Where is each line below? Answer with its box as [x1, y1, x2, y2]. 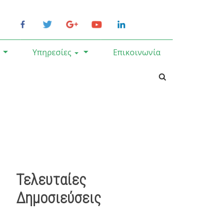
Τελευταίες [16, 170, 87, 189]
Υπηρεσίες [33, 47, 72, 58]
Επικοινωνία [112, 47, 160, 58]
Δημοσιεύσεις [16, 188, 102, 207]
